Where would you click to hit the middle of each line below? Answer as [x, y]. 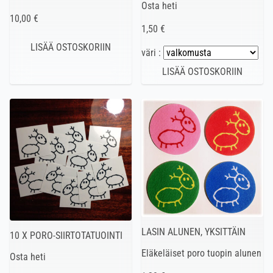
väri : [152, 52]
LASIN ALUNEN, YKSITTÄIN [193, 232]
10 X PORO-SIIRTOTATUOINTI [66, 235]
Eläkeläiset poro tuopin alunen [201, 253]
